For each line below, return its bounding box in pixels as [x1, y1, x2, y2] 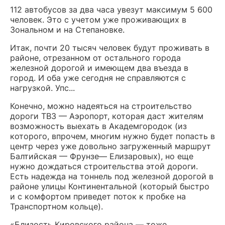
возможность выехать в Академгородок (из [10, 121, 187, 132]
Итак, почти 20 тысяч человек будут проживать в [10, 43, 209, 53]
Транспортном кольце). [10, 201, 103, 212]
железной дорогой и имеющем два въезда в [10, 63, 188, 73]
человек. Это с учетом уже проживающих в [10, 15, 186, 25]
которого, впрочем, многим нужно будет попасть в [10, 131, 215, 142]
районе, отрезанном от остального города [10, 53, 181, 63]
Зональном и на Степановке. [10, 25, 125, 35]
